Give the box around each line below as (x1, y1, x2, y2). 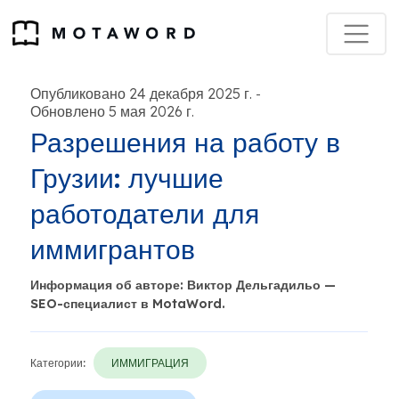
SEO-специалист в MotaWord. (30, 296, 225, 312)
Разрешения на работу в (30, 126, 340, 159)
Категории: (30, 356, 85, 370)
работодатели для (30, 197, 259, 231)
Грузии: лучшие (30, 161, 224, 195)
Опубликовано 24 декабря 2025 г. (30, 85, 252, 102)
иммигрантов (30, 232, 195, 266)
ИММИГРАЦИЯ (111, 356, 189, 370)
